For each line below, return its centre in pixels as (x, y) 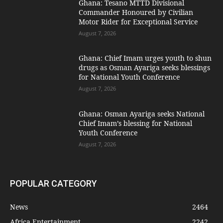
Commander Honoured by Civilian (136, 12)
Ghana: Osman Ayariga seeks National (142, 113)
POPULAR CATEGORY (54, 183)
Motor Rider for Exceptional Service (138, 21)
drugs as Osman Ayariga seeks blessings (145, 68)
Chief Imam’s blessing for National (136, 123)
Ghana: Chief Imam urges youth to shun (145, 58)
